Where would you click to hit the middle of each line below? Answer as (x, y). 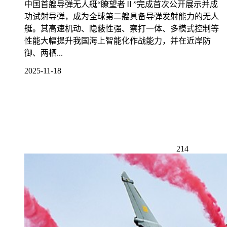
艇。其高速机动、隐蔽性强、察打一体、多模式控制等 (122, 28)
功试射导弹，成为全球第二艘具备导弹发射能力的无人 (122, 16)
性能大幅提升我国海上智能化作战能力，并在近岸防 (118, 41)
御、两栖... (44, 53)
